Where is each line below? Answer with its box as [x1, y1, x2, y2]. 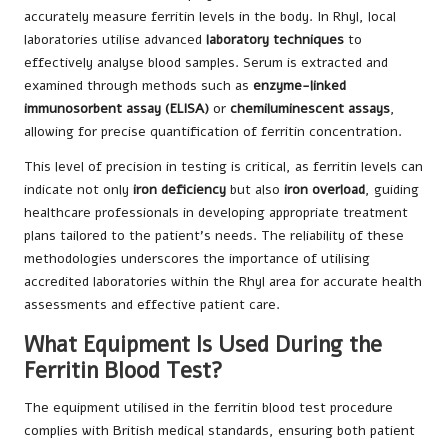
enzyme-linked [253, 75, 346, 95]
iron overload [284, 179, 365, 199]
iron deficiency [133, 179, 226, 199]
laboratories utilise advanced [24, 29, 206, 49]
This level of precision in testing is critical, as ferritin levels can [24, 156, 423, 176]
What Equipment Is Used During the [24, 328, 382, 360]
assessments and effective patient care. [24, 294, 280, 314]
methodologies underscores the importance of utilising [24, 248, 370, 268]
